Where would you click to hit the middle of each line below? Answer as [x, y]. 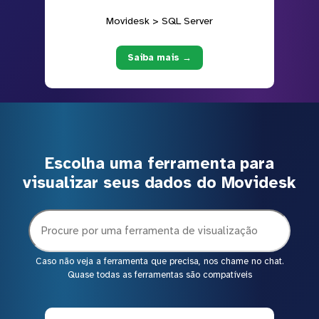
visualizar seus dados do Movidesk [159, 183]
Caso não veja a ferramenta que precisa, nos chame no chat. [159, 262]
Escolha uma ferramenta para [159, 164]
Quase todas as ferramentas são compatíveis [159, 275]
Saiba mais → [159, 57]
